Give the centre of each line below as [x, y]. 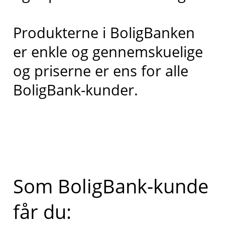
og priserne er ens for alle [100, 70]
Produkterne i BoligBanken [104, 32]
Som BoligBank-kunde [110, 186]
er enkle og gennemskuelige [108, 51]
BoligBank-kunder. [75, 89]
